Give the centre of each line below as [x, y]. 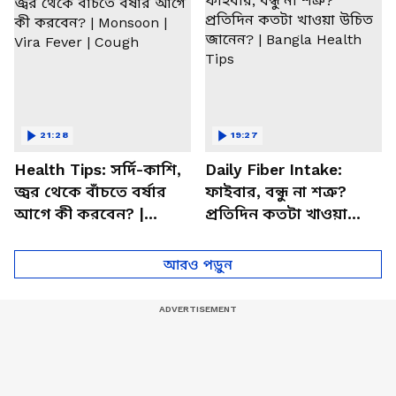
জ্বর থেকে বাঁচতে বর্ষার [90, 191]
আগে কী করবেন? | [79, 213]
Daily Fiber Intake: [274, 169]
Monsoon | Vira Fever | [99, 236]
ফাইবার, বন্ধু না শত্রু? [276, 191]
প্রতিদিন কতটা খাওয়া [276, 213]
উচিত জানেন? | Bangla [286, 236]
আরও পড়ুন [198, 264]
